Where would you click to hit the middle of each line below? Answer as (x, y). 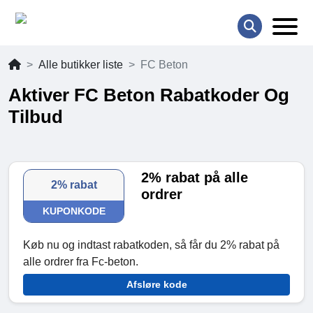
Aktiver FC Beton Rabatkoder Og (149, 95)
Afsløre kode (156, 285)
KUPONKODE (74, 211)
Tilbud (36, 117)
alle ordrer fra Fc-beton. (81, 262)
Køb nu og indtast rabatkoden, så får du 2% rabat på (151, 245)
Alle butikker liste (81, 65)
